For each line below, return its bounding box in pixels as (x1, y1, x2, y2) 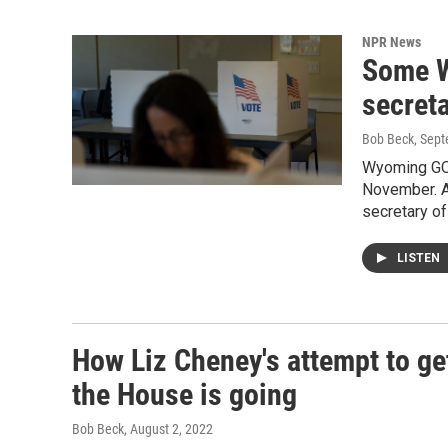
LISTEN (397, 251, 443, 265)
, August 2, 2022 (124, 421, 213, 437)
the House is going (72, 377, 297, 412)
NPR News (362, 34, 421, 50)
